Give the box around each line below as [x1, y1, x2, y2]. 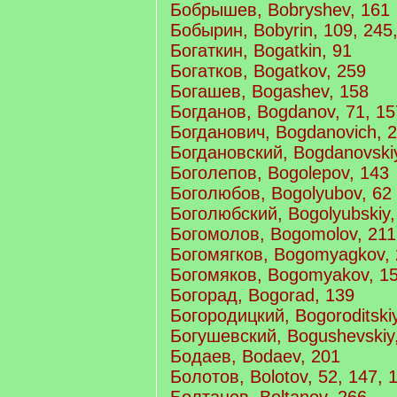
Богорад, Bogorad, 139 [170, 285, 354, 305]
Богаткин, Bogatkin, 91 [170, 41, 352, 60]
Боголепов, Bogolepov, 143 [170, 163, 389, 183]
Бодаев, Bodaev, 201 [170, 346, 340, 366]
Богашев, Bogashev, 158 [170, 82, 369, 101]
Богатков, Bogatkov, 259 [170, 61, 366, 81]
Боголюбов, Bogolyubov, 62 [170, 183, 392, 203]
